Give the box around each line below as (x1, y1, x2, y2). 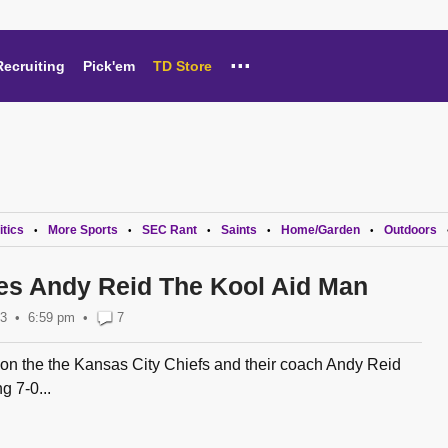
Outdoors (384, 223, 437, 237)
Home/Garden (281, 223, 360, 237)
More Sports (48, 223, 118, 237)
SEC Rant (142, 223, 197, 237)
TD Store (153, 58, 212, 74)
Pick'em (83, 58, 135, 74)
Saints (221, 223, 257, 237)
